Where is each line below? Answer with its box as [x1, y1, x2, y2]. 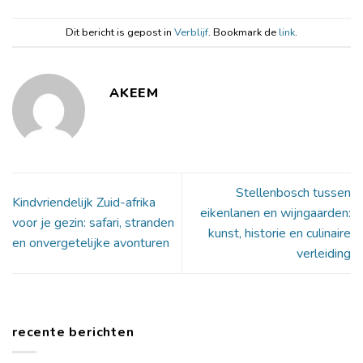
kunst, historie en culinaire [208, 224, 351, 242]
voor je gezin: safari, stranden [12, 214, 174, 233]
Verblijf [174, 24, 208, 40]
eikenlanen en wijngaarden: [200, 203, 351, 222]
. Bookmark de [208, 24, 279, 40]
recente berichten [12, 322, 135, 341]
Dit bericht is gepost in [66, 24, 174, 40]
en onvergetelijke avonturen [12, 234, 169, 253]
